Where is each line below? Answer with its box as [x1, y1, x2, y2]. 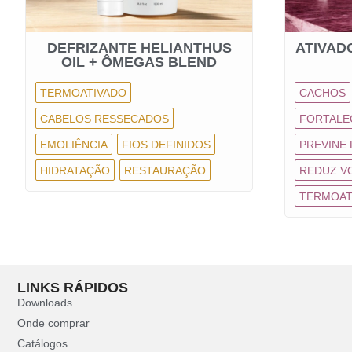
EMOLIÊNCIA [40, 138, 108, 151]
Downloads [17, 296, 72, 309]
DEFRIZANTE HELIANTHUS [46, 40, 232, 56]
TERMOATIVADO [40, 86, 126, 99]
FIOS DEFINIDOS [122, 138, 211, 151]
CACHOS [299, 86, 346, 99]
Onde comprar [17, 317, 90, 329]
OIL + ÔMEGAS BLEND [61, 54, 217, 70]
